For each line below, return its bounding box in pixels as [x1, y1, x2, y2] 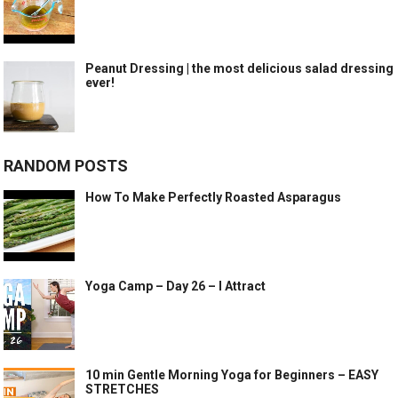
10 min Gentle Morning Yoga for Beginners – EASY [85, 368, 379, 383]
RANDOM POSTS [4, 156, 129, 176]
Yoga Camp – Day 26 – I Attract [85, 279, 267, 294]
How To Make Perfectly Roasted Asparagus [85, 190, 342, 205]
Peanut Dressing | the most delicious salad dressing [85, 61, 394, 76]
